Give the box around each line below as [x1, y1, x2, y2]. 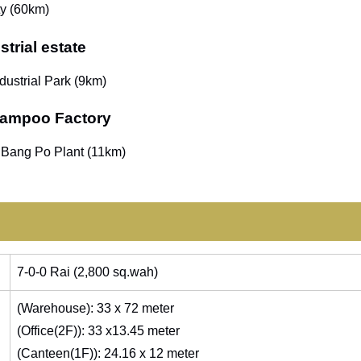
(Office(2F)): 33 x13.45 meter [16, 323, 180, 338]
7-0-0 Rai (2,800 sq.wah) [16, 264, 158, 279]
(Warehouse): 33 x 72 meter [16, 301, 174, 315]
